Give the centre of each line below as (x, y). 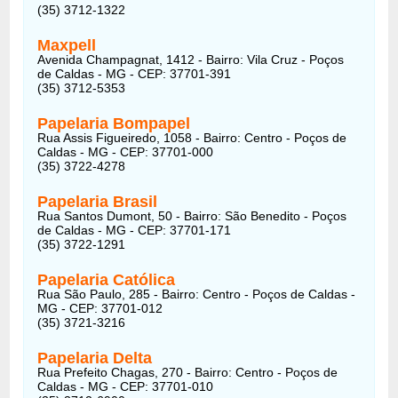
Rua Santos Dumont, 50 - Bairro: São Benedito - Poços (192, 215)
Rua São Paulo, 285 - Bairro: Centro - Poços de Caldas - (197, 294)
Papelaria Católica (107, 279)
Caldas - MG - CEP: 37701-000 (126, 151)
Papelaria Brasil (98, 201)
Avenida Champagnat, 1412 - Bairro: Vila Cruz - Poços (191, 59)
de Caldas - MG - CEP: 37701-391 (135, 73)
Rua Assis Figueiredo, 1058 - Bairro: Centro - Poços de (192, 137)
